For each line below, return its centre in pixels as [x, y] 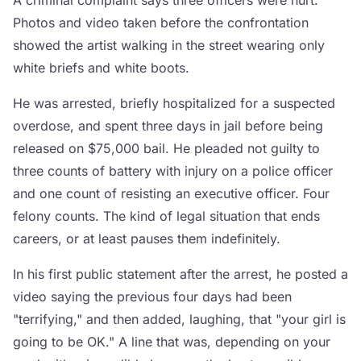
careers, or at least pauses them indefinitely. [147, 239]
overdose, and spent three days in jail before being [168, 126]
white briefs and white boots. [101, 68]
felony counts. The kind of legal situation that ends [166, 216]
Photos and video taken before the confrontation [161, 23]
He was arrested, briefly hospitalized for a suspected [174, 103]
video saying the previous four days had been [152, 297]
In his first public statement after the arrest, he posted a [180, 274]
